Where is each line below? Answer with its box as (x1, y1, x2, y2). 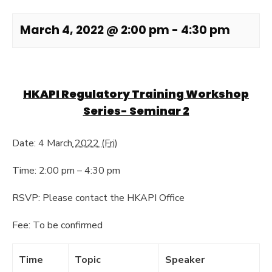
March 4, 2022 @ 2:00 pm (20, 22, 169, 38)
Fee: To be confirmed (12, 219, 103, 232)
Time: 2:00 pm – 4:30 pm (12, 164, 120, 177)
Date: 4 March (12, 137, 72, 150)
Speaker (165, 253, 205, 267)
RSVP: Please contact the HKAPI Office (12, 191, 185, 205)
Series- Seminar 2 (83, 103, 189, 118)
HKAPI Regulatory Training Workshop (23, 86, 249, 101)
